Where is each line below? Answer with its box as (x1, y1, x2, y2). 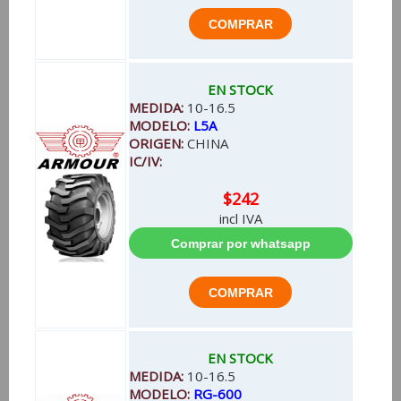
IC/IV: (128, 152, 162, 170)
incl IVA (218, 209, 262, 227)
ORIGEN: (128, 134, 187, 152)
